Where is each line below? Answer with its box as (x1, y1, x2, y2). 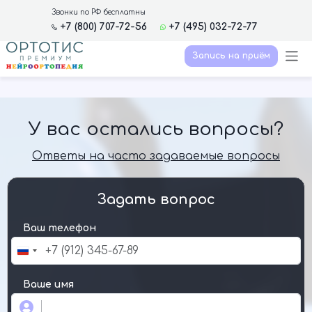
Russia (23, 248, 50, 258)
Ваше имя (23, 279, 74, 290)
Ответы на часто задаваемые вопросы (32, 150, 280, 163)
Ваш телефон (23, 223, 96, 234)
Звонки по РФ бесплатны (52, 8, 146, 16)
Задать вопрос (97, 192, 215, 208)
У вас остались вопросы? (29, 119, 283, 140)
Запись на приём (192, 51, 270, 61)
